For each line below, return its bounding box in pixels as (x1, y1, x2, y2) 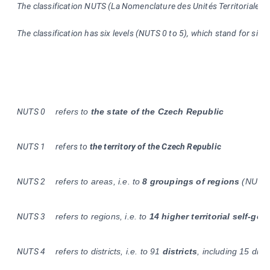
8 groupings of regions (142, 176, 240, 186)
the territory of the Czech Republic (89, 141, 221, 151)
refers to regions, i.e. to (55, 211, 149, 221)
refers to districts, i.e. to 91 (55, 246, 160, 256)
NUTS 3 (17, 211, 46, 221)
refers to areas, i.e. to (55, 176, 143, 186)
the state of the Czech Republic (90, 106, 224, 116)
